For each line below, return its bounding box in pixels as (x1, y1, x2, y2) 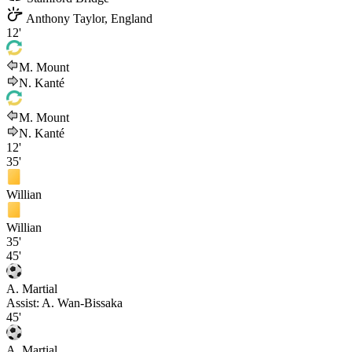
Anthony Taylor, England (24, 11, 152, 25)
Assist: (6, 295, 42, 310)
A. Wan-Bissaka (42, 295, 123, 310)
